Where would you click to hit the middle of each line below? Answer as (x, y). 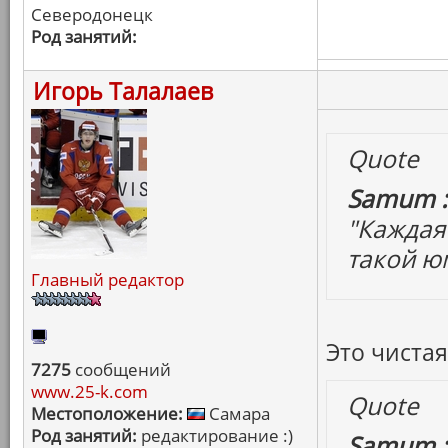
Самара (237, 413)
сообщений (121, 369)
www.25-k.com (89, 391)
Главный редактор (107, 279)
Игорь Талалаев (123, 91)
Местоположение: (107, 413)
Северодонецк (92, 14)
